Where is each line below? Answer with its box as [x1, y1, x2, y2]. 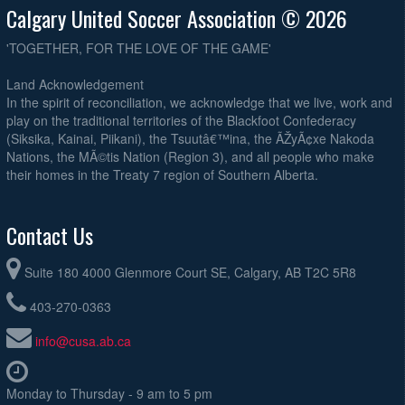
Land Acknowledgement [6, 75, 144, 94]
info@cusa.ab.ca [35, 332, 131, 351]
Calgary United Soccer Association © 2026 [6, 2, 347, 35]
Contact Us [6, 219, 93, 252]
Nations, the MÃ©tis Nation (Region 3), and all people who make [6, 147, 374, 166]
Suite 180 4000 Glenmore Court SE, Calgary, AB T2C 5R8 [24, 263, 356, 282]
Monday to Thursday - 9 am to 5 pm [6, 384, 212, 403]
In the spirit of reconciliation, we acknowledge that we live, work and [6, 93, 392, 112]
